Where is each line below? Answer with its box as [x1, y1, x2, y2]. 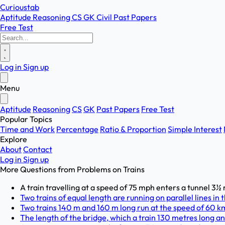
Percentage [56, 124, 98, 134]
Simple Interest [168, 124, 222, 134]
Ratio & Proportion [100, 124, 166, 134]
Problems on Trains [77, 164, 145, 174]
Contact [23, 144, 52, 154]
